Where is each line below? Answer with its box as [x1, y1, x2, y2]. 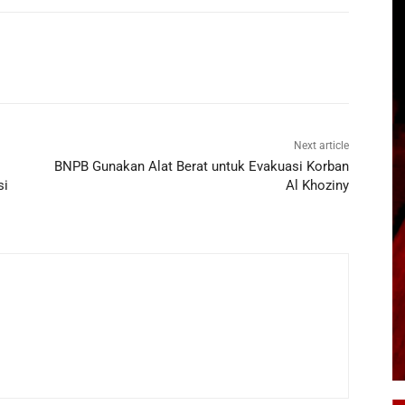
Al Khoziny [285, 177, 349, 194]
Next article [293, 139, 349, 153]
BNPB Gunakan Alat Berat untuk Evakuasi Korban [53, 158, 349, 175]
